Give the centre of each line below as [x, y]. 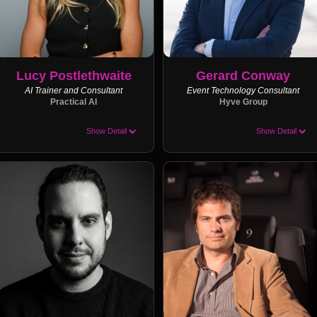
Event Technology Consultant [243, 90]
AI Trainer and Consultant [74, 90]
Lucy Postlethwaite [74, 75]
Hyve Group [243, 102]
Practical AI [74, 102]
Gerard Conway [243, 75]
